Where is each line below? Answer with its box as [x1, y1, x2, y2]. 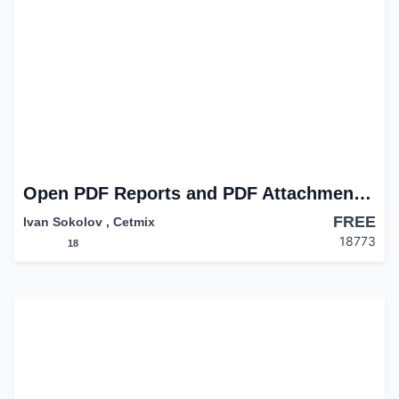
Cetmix [112, 215, 155, 230]
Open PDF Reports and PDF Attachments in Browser [353, 183, 371, 204]
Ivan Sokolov [22, 215, 102, 230]
